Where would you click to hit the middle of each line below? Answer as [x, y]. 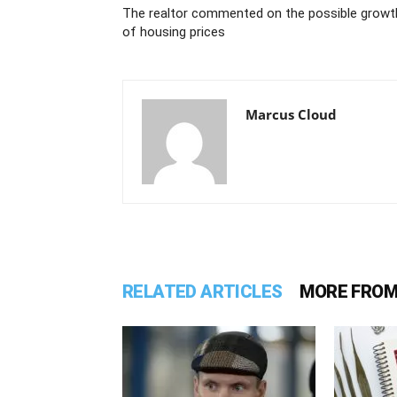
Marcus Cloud [291, 114]
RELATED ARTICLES [202, 292]
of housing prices [174, 32]
